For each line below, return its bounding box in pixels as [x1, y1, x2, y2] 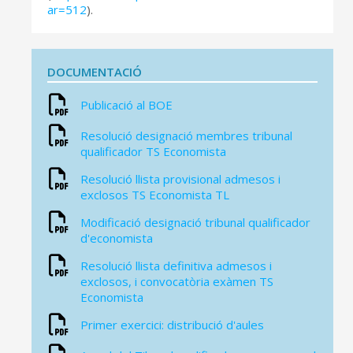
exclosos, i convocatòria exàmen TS [80, 273, 273, 289]
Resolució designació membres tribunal [80, 128, 292, 143]
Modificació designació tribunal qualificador [80, 214, 310, 230]
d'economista [80, 230, 153, 246]
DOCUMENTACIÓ [47, 64, 142, 80]
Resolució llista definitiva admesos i [80, 258, 272, 273]
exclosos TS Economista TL [80, 187, 229, 203]
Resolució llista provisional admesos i [80, 171, 281, 187]
